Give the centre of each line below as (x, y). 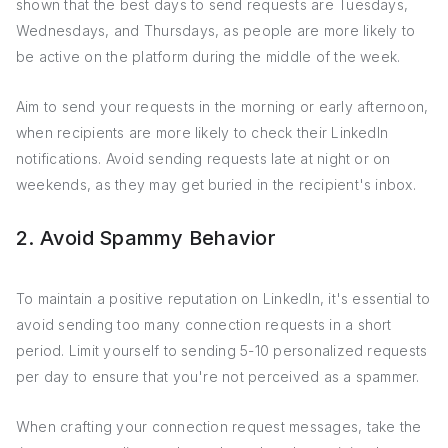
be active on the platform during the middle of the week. (208, 56)
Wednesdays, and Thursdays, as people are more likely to (216, 30)
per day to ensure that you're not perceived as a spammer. (218, 376)
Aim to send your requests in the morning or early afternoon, (222, 106)
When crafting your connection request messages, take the (219, 426)
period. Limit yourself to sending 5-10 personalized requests (222, 350)
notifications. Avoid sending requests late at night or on (203, 158)
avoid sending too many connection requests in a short (204, 324)
